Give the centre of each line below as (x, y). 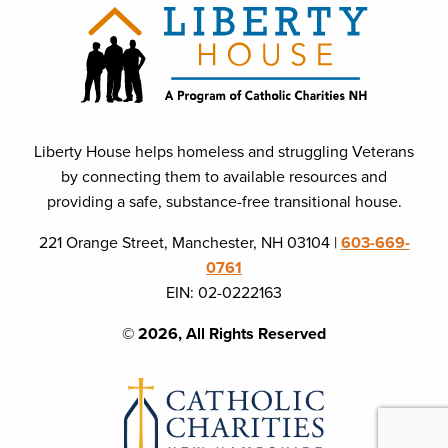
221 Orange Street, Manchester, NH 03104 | (189, 241)
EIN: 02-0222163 (224, 291)
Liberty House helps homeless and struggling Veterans (224, 150)
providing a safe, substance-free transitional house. (224, 200)
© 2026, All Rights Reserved (224, 333)
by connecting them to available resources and (224, 175)
